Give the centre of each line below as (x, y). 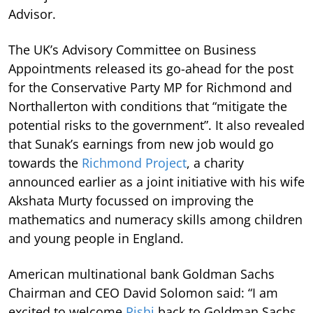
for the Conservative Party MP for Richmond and (150, 87)
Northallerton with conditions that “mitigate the (148, 106)
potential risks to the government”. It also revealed (156, 125)
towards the (45, 162)
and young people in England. (96, 238)
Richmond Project (134, 162)
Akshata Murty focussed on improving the (131, 200)
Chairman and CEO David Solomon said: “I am (143, 292)
